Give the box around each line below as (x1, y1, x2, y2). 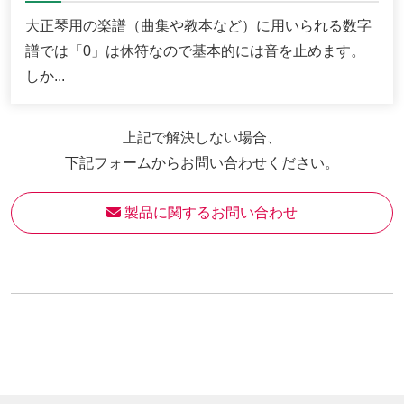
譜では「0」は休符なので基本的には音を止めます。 (25, 42, 365, 59)
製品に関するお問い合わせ (121, 204, 298, 220)
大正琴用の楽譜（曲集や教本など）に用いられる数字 (25, 17, 372, 33)
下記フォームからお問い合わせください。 (65, 154, 339, 170)
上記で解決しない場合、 (123, 129, 281, 145)
